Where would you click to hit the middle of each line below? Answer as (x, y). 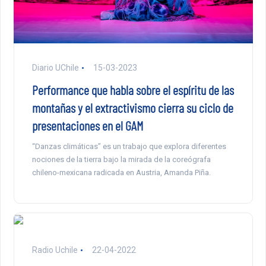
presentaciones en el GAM (87, 126)
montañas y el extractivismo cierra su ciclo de (132, 108)
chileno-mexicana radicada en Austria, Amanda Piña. (121, 173)
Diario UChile (55, 68)
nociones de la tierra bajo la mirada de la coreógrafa (121, 160)
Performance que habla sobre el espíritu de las (133, 90)
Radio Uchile (55, 250)
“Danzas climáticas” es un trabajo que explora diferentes (129, 147)
